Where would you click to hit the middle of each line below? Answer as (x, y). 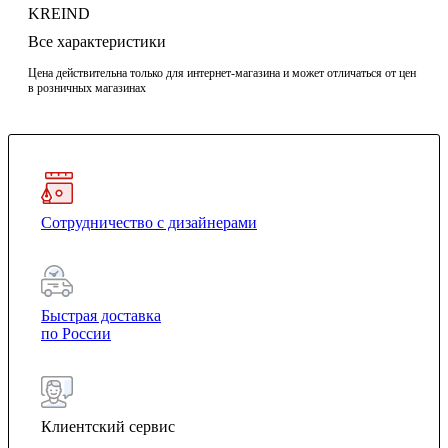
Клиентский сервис (108, 427)
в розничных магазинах (87, 88)
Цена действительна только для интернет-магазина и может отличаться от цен (222, 73)
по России (76, 334)
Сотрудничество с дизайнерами (149, 223)
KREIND (59, 14)
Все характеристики (97, 42)
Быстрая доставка (101, 316)
